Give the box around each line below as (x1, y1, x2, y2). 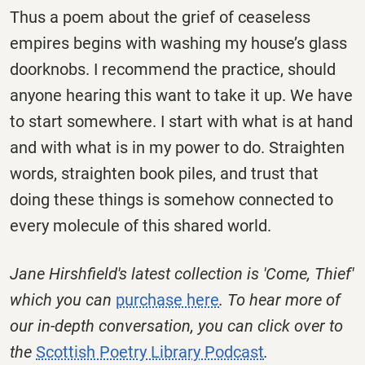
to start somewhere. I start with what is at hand (10, 111, 353, 131)
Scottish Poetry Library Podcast (36, 342, 264, 363)
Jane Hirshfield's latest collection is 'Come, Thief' (10, 264, 354, 284)
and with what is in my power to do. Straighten (10, 137, 345, 157)
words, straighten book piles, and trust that (10, 163, 319, 183)
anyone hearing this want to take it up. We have (10, 85, 353, 105)
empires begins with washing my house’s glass (10, 33, 347, 53)
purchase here (116, 290, 219, 310)
